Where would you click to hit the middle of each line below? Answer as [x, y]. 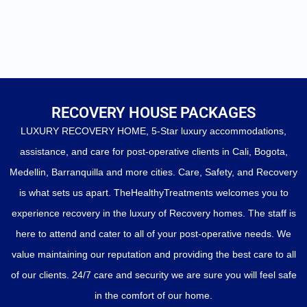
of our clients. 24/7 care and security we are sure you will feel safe [153, 274]
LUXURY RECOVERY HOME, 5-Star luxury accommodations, [153, 131]
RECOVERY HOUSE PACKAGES [153, 112]
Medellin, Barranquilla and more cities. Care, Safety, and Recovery [153, 172]
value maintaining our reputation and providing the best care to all [153, 254]
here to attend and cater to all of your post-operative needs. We [153, 233]
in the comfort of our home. [153, 295]
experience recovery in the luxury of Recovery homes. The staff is [153, 213]
